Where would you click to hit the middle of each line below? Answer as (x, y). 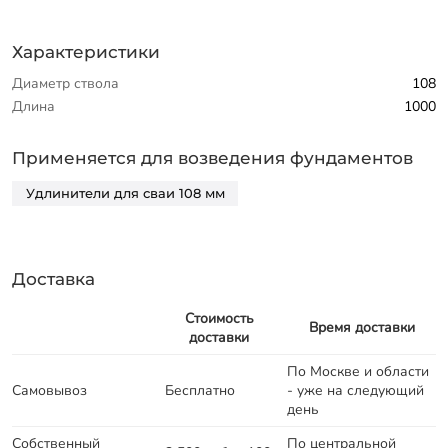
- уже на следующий (355, 390)
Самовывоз (49, 390)
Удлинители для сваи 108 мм (125, 193)
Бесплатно (200, 390)
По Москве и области (358, 371)
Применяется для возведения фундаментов (212, 158)
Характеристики (86, 51)
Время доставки (361, 327)
